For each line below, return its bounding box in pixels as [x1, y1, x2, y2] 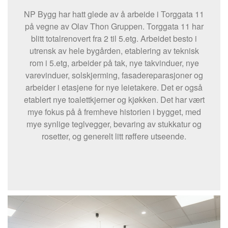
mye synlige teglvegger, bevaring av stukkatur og [26, 118, 202, 130]
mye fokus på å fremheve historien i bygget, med [27, 106, 201, 118]
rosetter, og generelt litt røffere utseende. [42, 130, 186, 142]
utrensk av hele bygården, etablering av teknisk [29, 45, 199, 57]
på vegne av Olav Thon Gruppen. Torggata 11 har [24, 20, 204, 33]
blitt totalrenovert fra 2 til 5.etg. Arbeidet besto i [31, 33, 197, 45]
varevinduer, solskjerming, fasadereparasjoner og [25, 69, 203, 81]
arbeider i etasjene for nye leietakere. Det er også [25, 81, 203, 94]
